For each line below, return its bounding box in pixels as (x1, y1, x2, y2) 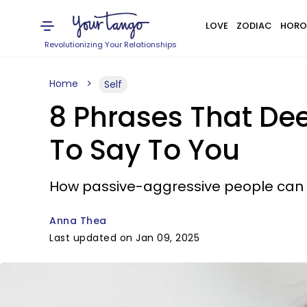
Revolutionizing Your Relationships (45, 39, 177, 50)
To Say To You (49, 131, 240, 169)
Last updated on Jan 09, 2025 (49, 231, 199, 245)
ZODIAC (236, 19, 272, 32)
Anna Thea (49, 214, 107, 228)
